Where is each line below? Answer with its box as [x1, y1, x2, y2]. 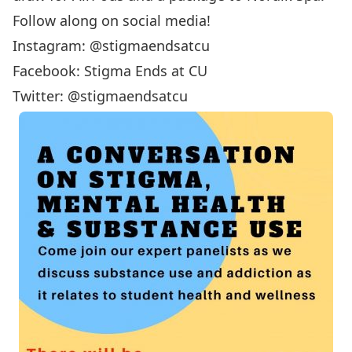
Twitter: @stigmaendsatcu [13, 86, 188, 105]
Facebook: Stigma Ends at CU [13, 61, 207, 80]
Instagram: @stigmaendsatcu [13, 36, 210, 55]
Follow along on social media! [13, 11, 211, 30]
